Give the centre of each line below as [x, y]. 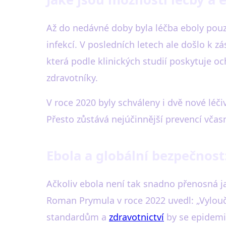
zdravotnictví [136, 217]
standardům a [78, 217]
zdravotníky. [72, 78]
